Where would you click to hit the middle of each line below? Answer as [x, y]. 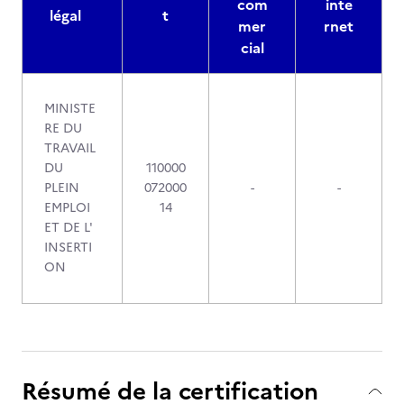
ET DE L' [69, 228]
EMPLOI [67, 208]
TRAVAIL [70, 148]
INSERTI [68, 248]
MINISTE [70, 109]
